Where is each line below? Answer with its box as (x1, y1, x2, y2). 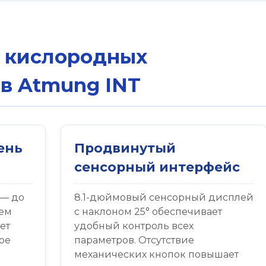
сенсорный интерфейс (74, 159, 240, 175)
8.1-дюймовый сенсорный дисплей (74, 191, 254, 203)
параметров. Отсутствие (74, 234, 194, 246)
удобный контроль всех (74, 220, 194, 232)
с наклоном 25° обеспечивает (74, 205, 222, 217)
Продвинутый (74, 140, 176, 156)
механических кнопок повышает (74, 248, 239, 260)
